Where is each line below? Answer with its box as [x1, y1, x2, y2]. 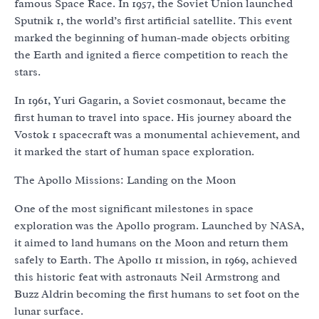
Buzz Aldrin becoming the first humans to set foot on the [14, 286, 300, 301]
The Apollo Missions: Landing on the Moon [14, 172, 236, 187]
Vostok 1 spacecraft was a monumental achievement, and [14, 127, 300, 142]
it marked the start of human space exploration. [14, 144, 254, 159]
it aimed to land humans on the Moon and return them [14, 235, 288, 250]
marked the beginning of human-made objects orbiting [14, 30, 290, 45]
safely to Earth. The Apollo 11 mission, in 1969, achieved [14, 252, 297, 267]
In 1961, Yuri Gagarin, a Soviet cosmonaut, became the [14, 93, 286, 108]
